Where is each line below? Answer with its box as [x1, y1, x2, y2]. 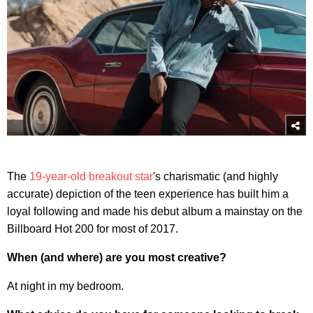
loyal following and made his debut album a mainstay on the [7, 205, 303, 217]
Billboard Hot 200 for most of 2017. [7, 222, 178, 235]
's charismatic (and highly [153, 170, 278, 182]
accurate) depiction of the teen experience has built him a [7, 187, 289, 200]
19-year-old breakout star [29, 170, 153, 182]
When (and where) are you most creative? [7, 251, 226, 263]
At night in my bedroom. [7, 279, 124, 292]
